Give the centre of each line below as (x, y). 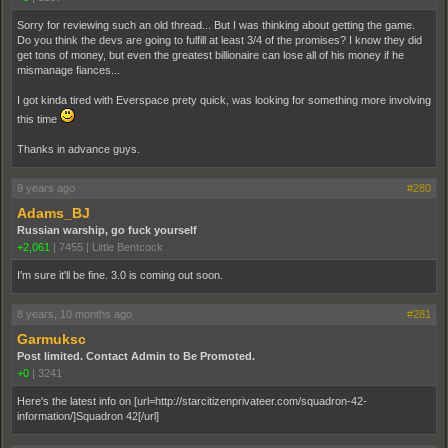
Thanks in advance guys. (78, 148)
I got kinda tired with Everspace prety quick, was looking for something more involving (224, 99)
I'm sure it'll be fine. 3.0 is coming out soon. (120, 274)
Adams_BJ (53, 212)
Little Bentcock (127, 246)
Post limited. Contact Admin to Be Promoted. (136, 355)
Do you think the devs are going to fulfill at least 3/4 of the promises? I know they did (219, 39)
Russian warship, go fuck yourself (107, 229)
